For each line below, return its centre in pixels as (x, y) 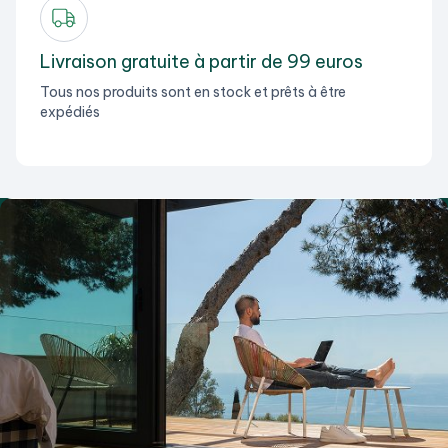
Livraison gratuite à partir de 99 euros (201, 62)
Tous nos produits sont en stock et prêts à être (193, 92)
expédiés (70, 112)
